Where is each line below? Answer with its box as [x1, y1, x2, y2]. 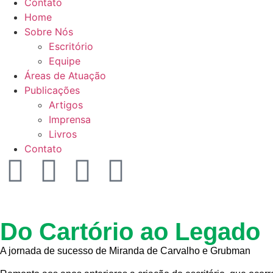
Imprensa [49, 113, 91, 126]
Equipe [49, 54, 80, 67]
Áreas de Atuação [24, 69, 106, 82]
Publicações [24, 83, 80, 96]
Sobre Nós [24, 25, 73, 38]
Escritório [49, 40, 93, 52]
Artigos [49, 98, 83, 111]
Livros [49, 127, 77, 140]
